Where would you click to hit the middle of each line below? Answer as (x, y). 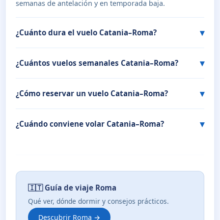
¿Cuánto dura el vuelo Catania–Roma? (86, 33)
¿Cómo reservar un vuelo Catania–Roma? (92, 94)
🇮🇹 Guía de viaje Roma (72, 188)
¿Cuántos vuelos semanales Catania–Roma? (97, 63)
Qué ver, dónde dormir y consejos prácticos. (98, 201)
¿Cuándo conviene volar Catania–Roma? (90, 124)
